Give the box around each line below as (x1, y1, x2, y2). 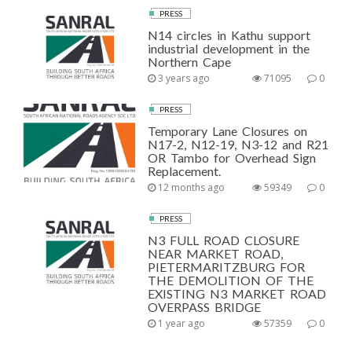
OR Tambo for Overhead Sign (148, 150, 317, 165)
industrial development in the (148, 41, 310, 56)
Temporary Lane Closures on (148, 123, 308, 138)
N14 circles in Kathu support (148, 27, 311, 42)
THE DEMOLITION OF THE (148, 273, 314, 288)
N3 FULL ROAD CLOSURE (148, 233, 300, 247)
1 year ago (156, 317, 206, 330)
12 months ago (156, 181, 225, 194)
